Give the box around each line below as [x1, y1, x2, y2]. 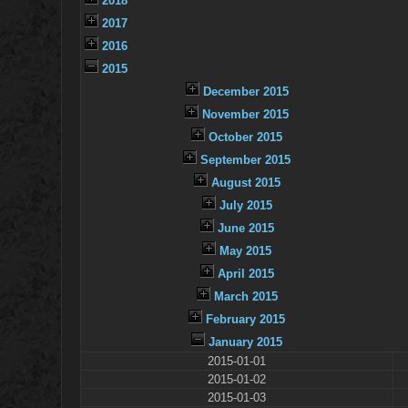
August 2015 [210, 176, 280, 190]
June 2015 [217, 221, 274, 236]
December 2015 [202, 85, 289, 99]
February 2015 [206, 312, 286, 327]
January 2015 [209, 335, 283, 350]
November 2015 [202, 107, 290, 122]
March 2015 [213, 290, 278, 304]
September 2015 [200, 153, 291, 168]
